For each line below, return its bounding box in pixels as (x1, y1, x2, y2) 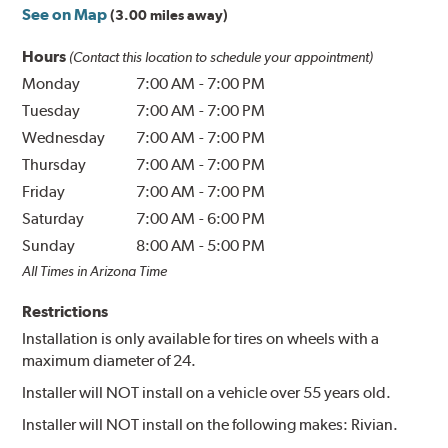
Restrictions (22, 301, 109, 321)
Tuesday (22, 100, 81, 120)
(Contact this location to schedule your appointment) (69, 48, 374, 65)
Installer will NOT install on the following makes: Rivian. (22, 414, 399, 434)
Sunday (22, 235, 76, 255)
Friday (22, 181, 66, 201)
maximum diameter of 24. (22, 350, 197, 370)
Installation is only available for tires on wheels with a (22, 328, 380, 348)
